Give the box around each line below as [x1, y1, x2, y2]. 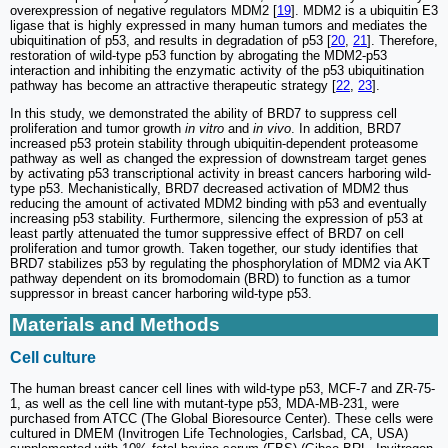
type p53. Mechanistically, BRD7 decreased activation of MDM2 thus [10, 181, 409, 197]
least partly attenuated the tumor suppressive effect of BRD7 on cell [10, 226, 404, 242]
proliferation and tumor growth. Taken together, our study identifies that [10, 241, 418, 257]
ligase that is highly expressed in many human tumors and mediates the [10, 18, 427, 34]
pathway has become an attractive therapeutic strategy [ [10, 78, 336, 94]
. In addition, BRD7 [291, 121, 401, 137]
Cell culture [10, 349, 96, 367]
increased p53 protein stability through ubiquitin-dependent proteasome [10, 136, 418, 152]
